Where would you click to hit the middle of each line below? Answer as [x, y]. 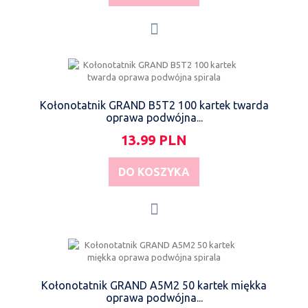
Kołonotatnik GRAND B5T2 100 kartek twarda [154, 105]
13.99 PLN [154, 140]
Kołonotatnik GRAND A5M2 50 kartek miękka [154, 285]
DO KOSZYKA [154, 172]
